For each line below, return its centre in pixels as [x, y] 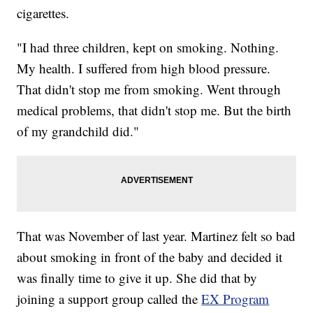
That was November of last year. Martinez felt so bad [156, 235]
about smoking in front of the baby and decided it [150, 256]
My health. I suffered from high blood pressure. [144, 68]
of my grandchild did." [78, 131]
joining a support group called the [109, 298]
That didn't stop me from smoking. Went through [149, 89]
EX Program [235, 298]
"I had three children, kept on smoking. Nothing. [148, 47]
